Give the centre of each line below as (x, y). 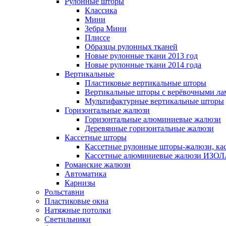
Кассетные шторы (96, 137)
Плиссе (97, 38)
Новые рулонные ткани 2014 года (143, 65)
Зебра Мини (106, 29)
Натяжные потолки (78, 210)
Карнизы (80, 183)
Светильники (68, 219)
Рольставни (64, 192)
